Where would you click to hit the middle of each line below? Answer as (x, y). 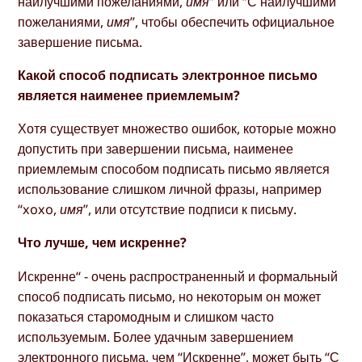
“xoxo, (39, 210)
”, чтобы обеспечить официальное (233, 21)
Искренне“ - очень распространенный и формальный (178, 276)
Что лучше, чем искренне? (103, 243)
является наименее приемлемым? (129, 96)
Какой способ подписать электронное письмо (168, 76)
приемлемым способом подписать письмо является (174, 169)
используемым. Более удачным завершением (156, 337)
